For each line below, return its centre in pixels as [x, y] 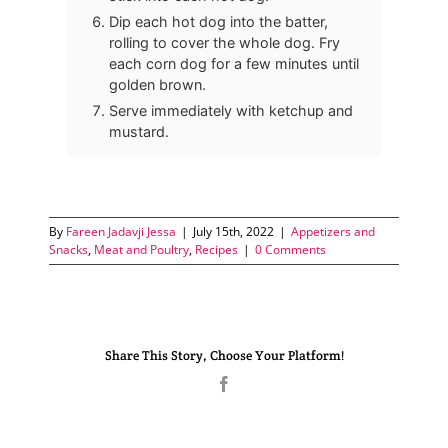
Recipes [217, 249]
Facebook [262, 383]
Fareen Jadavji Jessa [121, 231]
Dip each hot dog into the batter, [218, 21]
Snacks [69, 249]
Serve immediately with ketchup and [230, 110]
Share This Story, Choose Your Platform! [224, 355]
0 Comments [291, 249]
